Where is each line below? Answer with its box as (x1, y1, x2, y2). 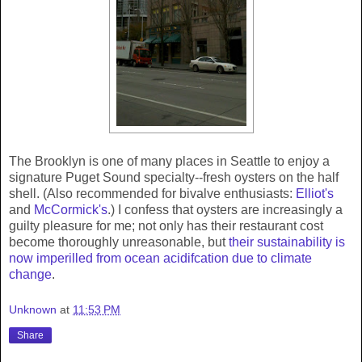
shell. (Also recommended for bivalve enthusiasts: (9, 187, 296, 201)
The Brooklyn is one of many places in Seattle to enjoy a (9, 154, 330, 169)
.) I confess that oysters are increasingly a (107, 203, 343, 217)
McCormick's (34, 203, 107, 217)
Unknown (9, 303, 57, 316)
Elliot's (296, 187, 334, 201)
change (9, 267, 52, 282)
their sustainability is (229, 235, 345, 250)
